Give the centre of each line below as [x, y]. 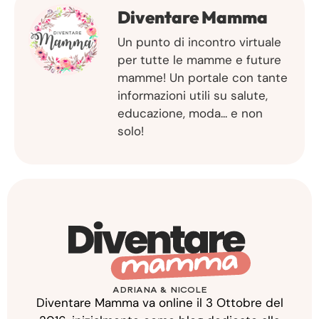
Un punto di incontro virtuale [199, 42]
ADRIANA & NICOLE [159, 289]
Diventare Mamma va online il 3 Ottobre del [159, 302]
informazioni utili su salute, [193, 96]
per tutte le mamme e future [199, 60]
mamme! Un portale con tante [203, 78]
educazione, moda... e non [190, 114]
